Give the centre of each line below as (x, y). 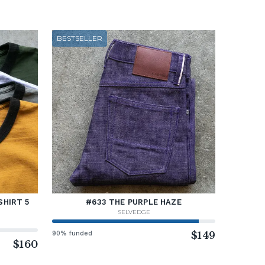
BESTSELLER (80, 38)
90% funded (72, 234)
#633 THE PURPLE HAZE (134, 202)
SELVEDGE (134, 212)
